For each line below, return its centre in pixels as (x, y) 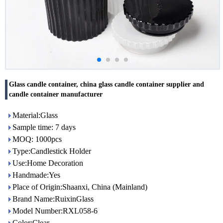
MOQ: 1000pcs (37, 139)
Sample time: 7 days (44, 127)
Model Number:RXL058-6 (55, 211)
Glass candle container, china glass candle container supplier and (107, 84)
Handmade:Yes (36, 175)
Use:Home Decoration (48, 163)
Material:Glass (35, 115)
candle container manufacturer (56, 94)
